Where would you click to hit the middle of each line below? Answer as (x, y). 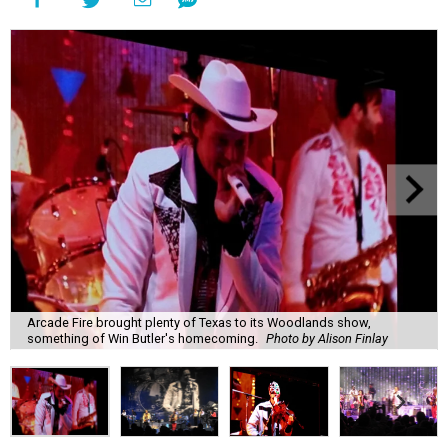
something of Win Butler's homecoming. (142, 338)
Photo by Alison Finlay (327, 338)
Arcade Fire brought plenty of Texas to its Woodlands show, (199, 322)
